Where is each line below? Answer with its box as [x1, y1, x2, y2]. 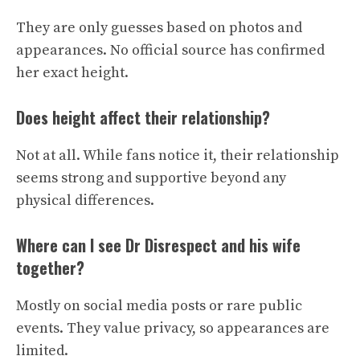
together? [16, 255, 84, 280]
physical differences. [16, 190, 154, 210]
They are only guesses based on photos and [16, 18, 302, 37]
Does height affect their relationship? [16, 104, 270, 129]
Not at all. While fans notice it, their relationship [16, 145, 339, 165]
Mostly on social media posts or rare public [16, 296, 302, 315]
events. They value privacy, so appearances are [16, 318, 329, 337]
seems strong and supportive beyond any [16, 168, 286, 187]
